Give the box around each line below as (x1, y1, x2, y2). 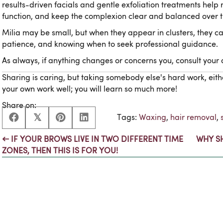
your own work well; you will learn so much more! (2, 84, 177, 94)
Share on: (2, 101, 36, 110)
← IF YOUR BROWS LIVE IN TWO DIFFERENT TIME (2, 134, 183, 144)
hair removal (170, 112, 217, 122)
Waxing (139, 112, 166, 122)
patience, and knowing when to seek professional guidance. (2, 39, 218, 49)
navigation (1, 159, 81, 177)
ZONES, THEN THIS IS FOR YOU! (2, 146, 118, 155)
